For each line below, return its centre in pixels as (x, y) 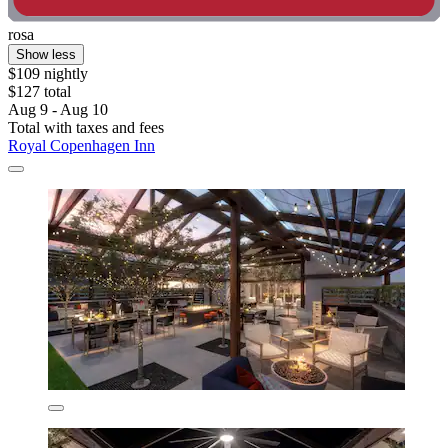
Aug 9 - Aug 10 (58, 110)
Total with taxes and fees (86, 128)
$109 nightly (48, 74)
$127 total (39, 92)
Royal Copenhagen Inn (81, 146)
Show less (46, 55)
